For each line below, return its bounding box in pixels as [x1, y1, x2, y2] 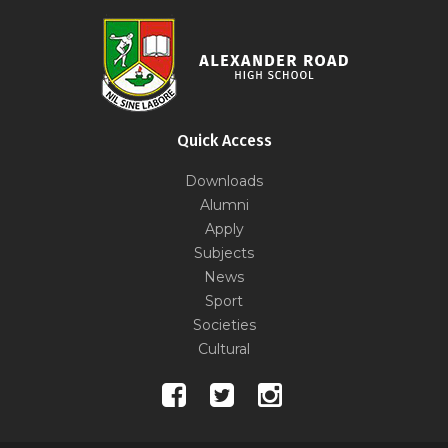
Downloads [185, 171, 263, 190]
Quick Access [176, 130, 272, 150]
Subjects [194, 243, 254, 262]
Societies [192, 315, 256, 334]
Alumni [199, 195, 249, 214]
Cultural [198, 339, 250, 358]
